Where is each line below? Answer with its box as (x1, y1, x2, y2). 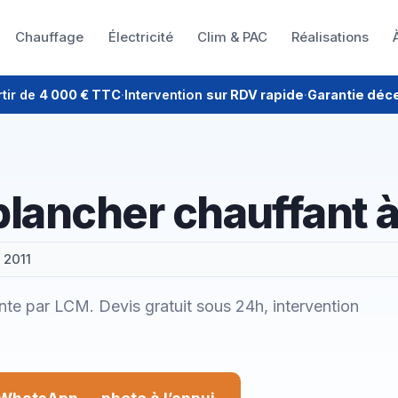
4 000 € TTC (38, 87, 121, 102)
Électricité (107, 28, 173, 45)
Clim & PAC (196, 28, 267, 45)
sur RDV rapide (205, 87, 304, 102)
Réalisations (291, 28, 370, 45)
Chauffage (15, 28, 84, 45)
